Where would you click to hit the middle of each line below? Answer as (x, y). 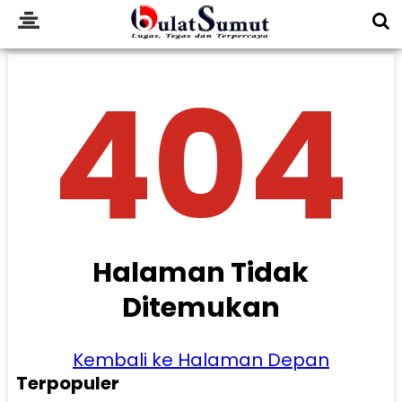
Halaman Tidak (201, 272)
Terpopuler (67, 383)
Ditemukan (201, 307)
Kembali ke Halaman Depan (201, 359)
